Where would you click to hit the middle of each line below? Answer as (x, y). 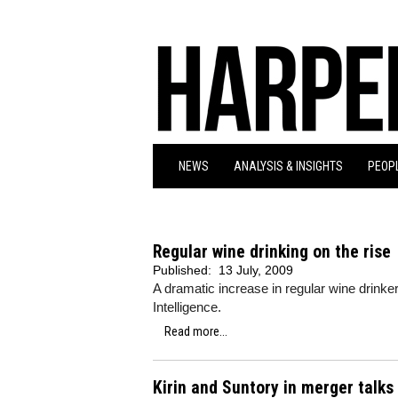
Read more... (196, 331)
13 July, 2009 (256, 270)
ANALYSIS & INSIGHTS (288, 166)
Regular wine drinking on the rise (272, 252)
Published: (184, 270)
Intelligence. (187, 307)
